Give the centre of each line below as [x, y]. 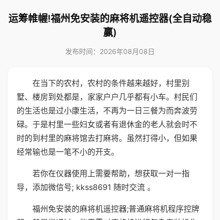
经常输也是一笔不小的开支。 [68, 152]
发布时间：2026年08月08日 [110, 51]
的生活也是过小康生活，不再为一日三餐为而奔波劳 [107, 110]
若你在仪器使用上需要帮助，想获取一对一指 [111, 173]
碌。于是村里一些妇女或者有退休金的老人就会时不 [107, 124]
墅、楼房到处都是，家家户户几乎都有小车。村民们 [107, 97]
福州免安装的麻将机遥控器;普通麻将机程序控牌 [116, 209]
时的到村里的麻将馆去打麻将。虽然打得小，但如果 [107, 138]
